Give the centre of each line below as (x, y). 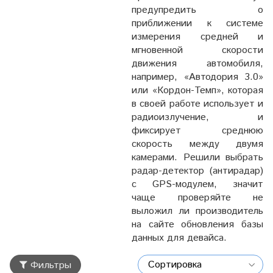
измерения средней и (197, 37)
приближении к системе (197, 23)
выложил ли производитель (197, 211)
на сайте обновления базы (197, 224)
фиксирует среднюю (197, 130)
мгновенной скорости (197, 50)
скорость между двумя (197, 144)
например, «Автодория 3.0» (197, 77)
